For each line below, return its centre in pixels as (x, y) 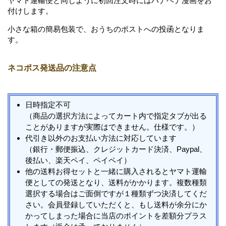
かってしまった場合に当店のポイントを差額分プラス (116, 216)
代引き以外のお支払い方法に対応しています (101, 138)
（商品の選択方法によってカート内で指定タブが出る (116, 116)
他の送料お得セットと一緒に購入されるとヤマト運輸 (116, 172)
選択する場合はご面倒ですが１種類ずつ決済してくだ (116, 194)
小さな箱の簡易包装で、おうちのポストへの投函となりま (106, 29)
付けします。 (30, 11)
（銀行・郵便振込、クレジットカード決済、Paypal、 (116, 149)
